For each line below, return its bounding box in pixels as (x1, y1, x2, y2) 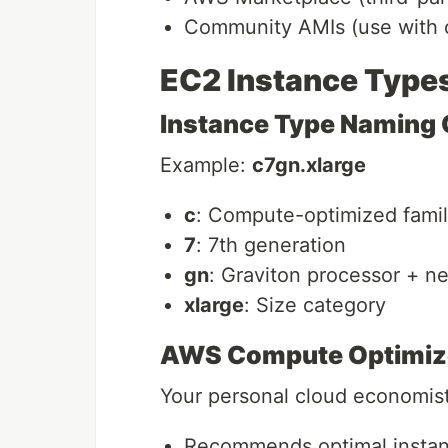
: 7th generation (196, 233, 346, 258)
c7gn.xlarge (252, 153, 366, 178)
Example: (160, 153, 252, 178)
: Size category (244, 293, 386, 318)
